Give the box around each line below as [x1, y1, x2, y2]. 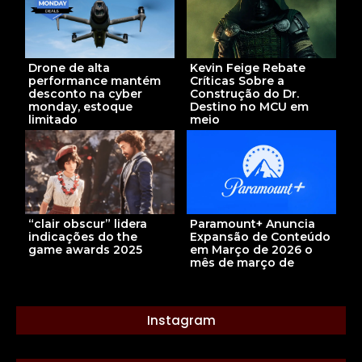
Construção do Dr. [190, 86, 299, 102]
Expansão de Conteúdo [190, 229, 330, 245]
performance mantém [28, 74, 161, 89]
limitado [28, 112, 78, 128]
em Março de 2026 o [190, 242, 313, 258]
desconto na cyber [28, 86, 142, 102]
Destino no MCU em [190, 99, 309, 115]
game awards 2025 [28, 242, 142, 258]
